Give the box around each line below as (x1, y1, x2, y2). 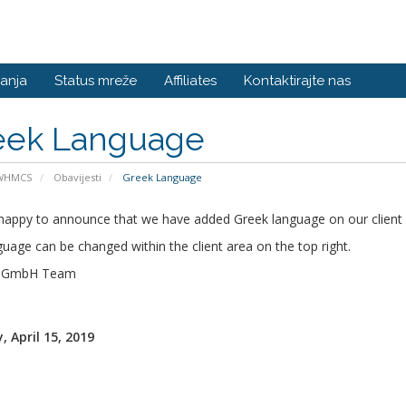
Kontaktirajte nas (244, 72, 351, 89)
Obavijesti (53, 170, 101, 184)
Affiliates (164, 72, 217, 89)
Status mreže (54, 72, 137, 89)
